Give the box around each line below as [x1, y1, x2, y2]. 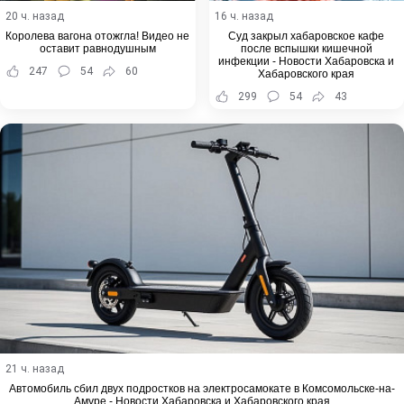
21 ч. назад [5, 363, 64, 376]
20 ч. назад [5, 9, 64, 23]
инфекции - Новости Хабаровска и [218, 54, 395, 68]
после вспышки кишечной [240, 41, 372, 55]
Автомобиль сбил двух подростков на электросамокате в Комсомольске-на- [9, 382, 395, 396]
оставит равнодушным [39, 41, 156, 55]
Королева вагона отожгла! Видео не [5, 29, 190, 42]
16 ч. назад [214, 9, 273, 23]
